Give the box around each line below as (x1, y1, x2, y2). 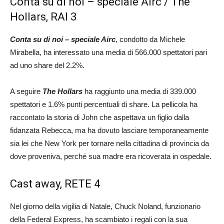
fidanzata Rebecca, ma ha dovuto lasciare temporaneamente (10, 125, 208, 134)
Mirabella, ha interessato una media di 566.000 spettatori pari (10, 47, 207, 56)
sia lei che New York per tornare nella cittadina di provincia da (10, 138, 209, 147)
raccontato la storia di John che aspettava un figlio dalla (10, 112, 189, 121)
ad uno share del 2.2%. (10, 60, 84, 69)
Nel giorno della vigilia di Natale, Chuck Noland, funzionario (10, 201, 200, 210)
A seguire (10, 86, 42, 95)
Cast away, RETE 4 (10, 177, 100, 190)
